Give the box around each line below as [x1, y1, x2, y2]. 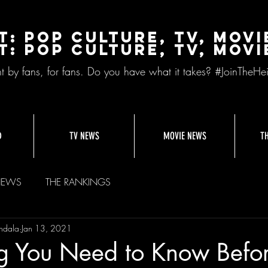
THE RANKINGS [45, 175, 111, 188]
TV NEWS [69, 130, 99, 142]
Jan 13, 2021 [22, 222, 72, 234]
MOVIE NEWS [163, 130, 206, 142]
